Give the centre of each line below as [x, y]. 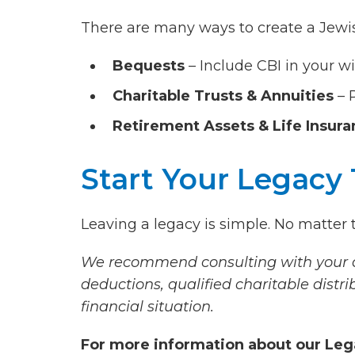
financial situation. [147, 307]
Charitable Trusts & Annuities [223, 96]
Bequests [149, 66]
